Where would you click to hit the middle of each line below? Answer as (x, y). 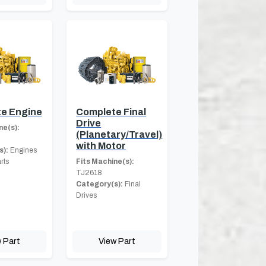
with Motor (101, 146)
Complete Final (111, 112)
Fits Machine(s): (105, 162)
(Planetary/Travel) (119, 135)
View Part (117, 241)
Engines (22, 151)
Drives (87, 196)
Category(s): (100, 184)
